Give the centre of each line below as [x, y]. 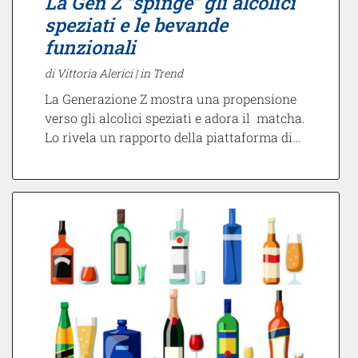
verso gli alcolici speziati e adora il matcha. [175, 117]
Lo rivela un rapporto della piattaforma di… [173, 137]
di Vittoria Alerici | [92, 73]
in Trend [161, 73]
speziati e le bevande [136, 24]
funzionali [90, 46]
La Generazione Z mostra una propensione [171, 98]
